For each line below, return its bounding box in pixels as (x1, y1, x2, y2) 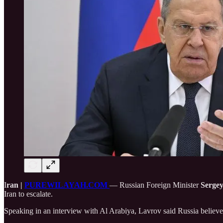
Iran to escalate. (4, 189, 53, 198)
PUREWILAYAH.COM (24, 180, 110, 189)
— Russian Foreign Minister (110, 180, 201, 189)
